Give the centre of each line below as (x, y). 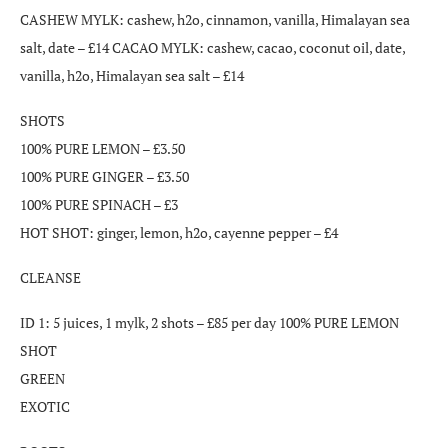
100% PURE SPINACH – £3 (99, 204)
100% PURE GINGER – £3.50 (104, 176)
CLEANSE (50, 277)
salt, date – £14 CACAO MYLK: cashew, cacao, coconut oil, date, (212, 47)
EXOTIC (45, 406)
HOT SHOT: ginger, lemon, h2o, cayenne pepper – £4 (179, 232)
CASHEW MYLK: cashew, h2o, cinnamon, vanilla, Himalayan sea (215, 19)
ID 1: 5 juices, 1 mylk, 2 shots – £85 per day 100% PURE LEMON (209, 322)
